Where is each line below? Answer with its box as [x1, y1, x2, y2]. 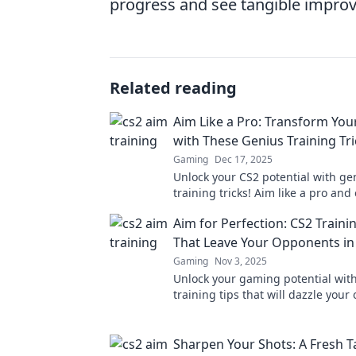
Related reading [110, 77, 237, 99]
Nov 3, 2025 [215, 254, 267, 268]
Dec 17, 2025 [215, 153, 273, 166]
